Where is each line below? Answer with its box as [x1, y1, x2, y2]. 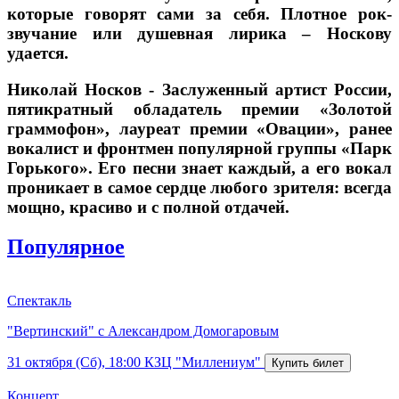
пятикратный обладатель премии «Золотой [7, 99, 392, 118]
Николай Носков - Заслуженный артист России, [7, 79, 392, 99]
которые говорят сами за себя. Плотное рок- [7, 4, 392, 24]
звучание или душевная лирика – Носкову [7, 24, 392, 44]
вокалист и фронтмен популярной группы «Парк [7, 138, 392, 158]
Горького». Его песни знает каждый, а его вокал [7, 158, 392, 177]
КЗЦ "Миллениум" [144, 354, 261, 370]
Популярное [7, 234, 125, 258]
